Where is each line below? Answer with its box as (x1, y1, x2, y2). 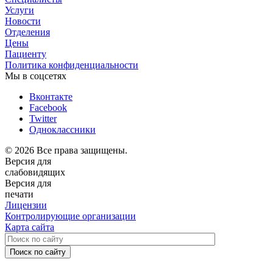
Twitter (29, 113, 57, 124)
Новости (5, 15, 41, 26)
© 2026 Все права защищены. (5, 144, 127, 155)
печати (5, 188, 34, 199)
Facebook (29, 102, 67, 113)
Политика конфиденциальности (5, 59, 138, 70)
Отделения (5, 26, 50, 37)
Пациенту (5, 48, 46, 59)
